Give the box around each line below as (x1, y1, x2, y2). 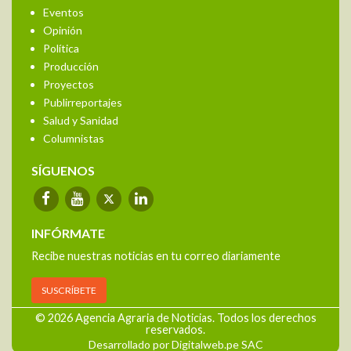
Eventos (43, 6, 84, 20)
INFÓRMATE (31, 226, 105, 241)
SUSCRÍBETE (42, 284, 96, 297)
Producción (43, 60, 99, 74)
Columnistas (43, 132, 104, 147)
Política (43, 42, 79, 56)
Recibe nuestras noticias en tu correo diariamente (31, 249, 280, 263)
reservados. (146, 323, 205, 337)
